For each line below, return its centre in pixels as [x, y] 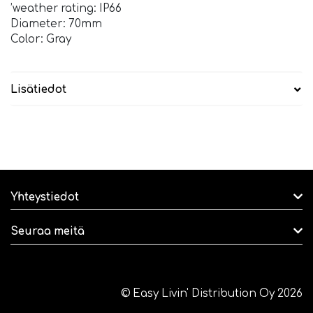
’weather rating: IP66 [66, 9]
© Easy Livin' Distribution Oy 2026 [212, 294]
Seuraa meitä [48, 232]
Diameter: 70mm [56, 24]
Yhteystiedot [45, 197]
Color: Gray [41, 40]
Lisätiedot [38, 89]
